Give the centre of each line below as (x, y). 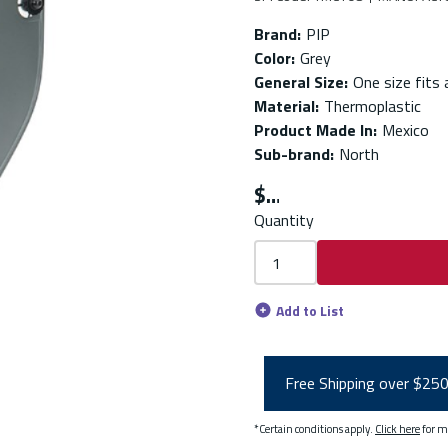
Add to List (310, 310)
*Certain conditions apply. (314, 428)
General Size (299, 82)
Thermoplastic (372, 106)
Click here (397, 428)
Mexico (405, 130)
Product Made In (313, 130)
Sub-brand (292, 154)
